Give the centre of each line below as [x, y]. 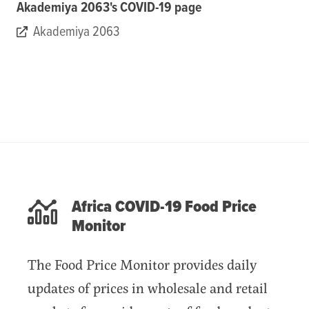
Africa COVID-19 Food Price [164, 207]
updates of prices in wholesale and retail [148, 288]
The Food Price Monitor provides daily [142, 264]
